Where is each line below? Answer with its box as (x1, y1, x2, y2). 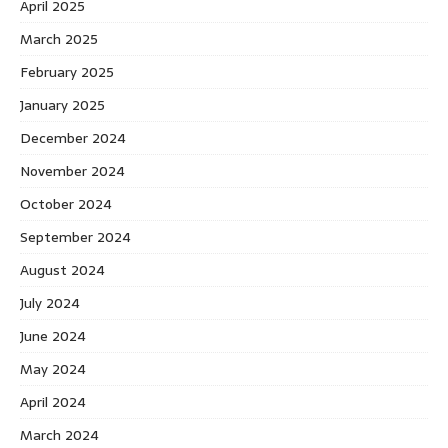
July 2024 (20, 291, 80, 314)
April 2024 (20, 390, 86, 413)
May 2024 (20, 357, 86, 380)
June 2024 (20, 324, 86, 347)
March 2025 (20, 27, 98, 50)
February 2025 (20, 60, 114, 83)
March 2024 (20, 423, 99, 446)
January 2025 (20, 93, 105, 116)
